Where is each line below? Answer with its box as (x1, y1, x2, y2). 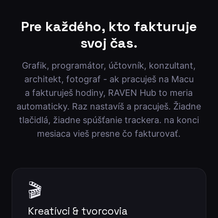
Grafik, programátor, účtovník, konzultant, (22, 60, 196, 71)
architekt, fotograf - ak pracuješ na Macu (24, 73, 194, 84)
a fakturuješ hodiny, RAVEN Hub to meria (25, 87, 193, 98)
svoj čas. (80, 34, 138, 52)
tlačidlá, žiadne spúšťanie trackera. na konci (18, 114, 199, 125)
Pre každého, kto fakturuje (20, 17, 197, 35)
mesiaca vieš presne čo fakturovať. (37, 128, 181, 139)
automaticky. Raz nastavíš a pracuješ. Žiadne (17, 101, 201, 111)
